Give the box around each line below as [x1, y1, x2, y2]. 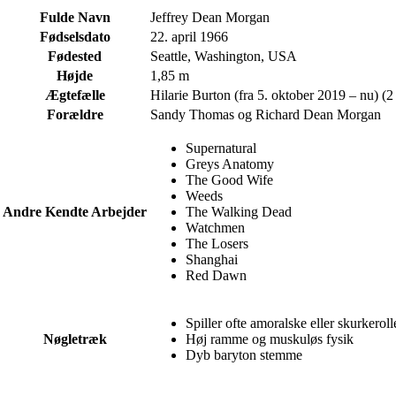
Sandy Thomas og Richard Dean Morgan [150, 106, 381, 122]
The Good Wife [186, 171, 273, 187]
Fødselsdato [39, 28, 110, 44]
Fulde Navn [39, 9, 110, 25]
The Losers [186, 235, 248, 251]
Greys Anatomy [186, 156, 274, 171]
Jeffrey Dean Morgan [150, 9, 270, 25]
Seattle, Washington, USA [150, 48, 297, 64]
